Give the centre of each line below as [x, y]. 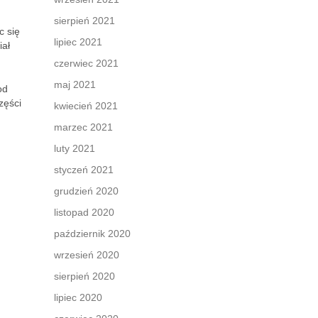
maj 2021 [75, 84]
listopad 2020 [84, 212]
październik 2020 [92, 234]
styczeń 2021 [84, 170]
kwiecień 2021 [86, 106]
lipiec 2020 [78, 297]
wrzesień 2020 [87, 255]
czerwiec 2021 [86, 63]
